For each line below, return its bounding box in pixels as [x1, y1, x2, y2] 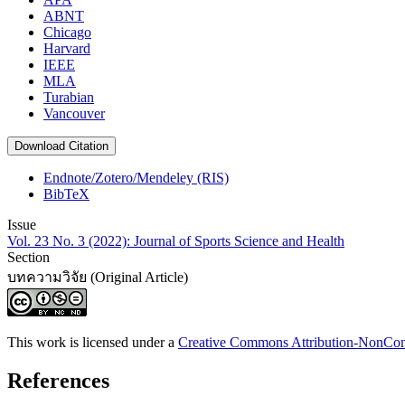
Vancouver [43, 106, 105, 122]
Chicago [43, 24, 91, 41]
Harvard [43, 41, 90, 57]
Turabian [43, 89, 94, 106]
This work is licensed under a [7, 334, 178, 351]
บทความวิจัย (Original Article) [7, 269, 188, 286]
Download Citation [14, 139, 108, 154]
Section [7, 250, 50, 266]
